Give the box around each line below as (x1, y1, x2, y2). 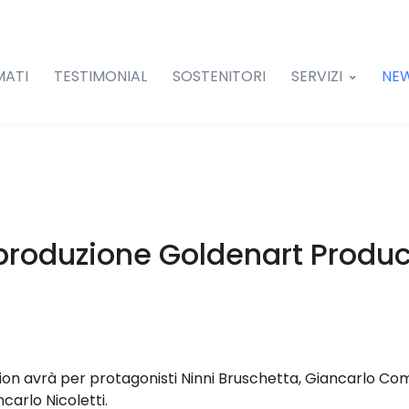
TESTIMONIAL (54, 65, 147, 87)
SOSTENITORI (173, 65, 266, 87)
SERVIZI (291, 65, 342, 87)
